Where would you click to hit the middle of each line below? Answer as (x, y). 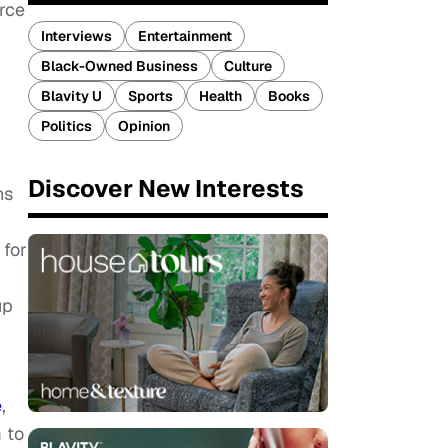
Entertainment (185, 36)
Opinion (144, 126)
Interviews (76, 36)
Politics (66, 126)
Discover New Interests (166, 188)
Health (220, 96)
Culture (248, 66)
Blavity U (71, 96)
